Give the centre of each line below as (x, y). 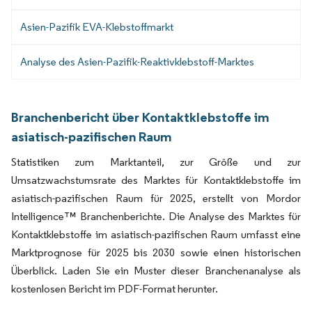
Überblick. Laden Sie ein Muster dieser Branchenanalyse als (156, 270)
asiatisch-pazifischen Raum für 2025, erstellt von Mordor (156, 198)
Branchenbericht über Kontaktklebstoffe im (140, 117)
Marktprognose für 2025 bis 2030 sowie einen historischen (156, 252)
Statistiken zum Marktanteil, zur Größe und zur (156, 162)
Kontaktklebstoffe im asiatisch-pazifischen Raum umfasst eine (156, 234)
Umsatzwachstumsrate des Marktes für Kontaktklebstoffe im (156, 180)
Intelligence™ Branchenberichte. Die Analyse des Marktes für (156, 216)
